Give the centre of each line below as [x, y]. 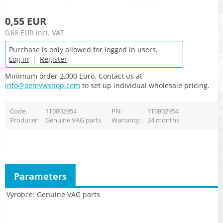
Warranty [125, 120]
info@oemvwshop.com [43, 86]
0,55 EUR [26, 21]
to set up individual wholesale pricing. [145, 86]
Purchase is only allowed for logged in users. [83, 50]
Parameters [40, 176]
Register [54, 59]
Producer [23, 120]
